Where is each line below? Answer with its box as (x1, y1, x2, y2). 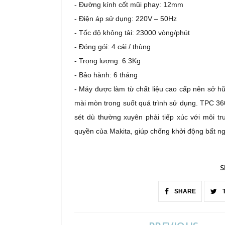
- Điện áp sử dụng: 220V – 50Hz (74, 15, 177, 23)
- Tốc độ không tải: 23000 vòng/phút (74, 29, 190, 37)
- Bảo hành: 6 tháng (74, 71, 138, 79)
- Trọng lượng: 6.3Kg (74, 57, 141, 65)
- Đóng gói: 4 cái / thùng (74, 43, 151, 51)
